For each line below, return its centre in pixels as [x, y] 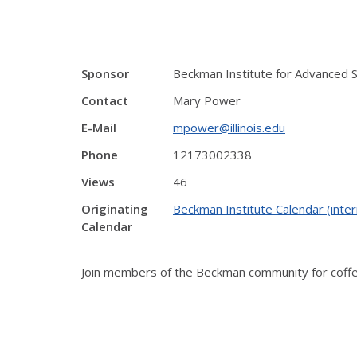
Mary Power [207, 100]
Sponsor [105, 73]
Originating [115, 209]
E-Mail [99, 127]
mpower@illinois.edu [229, 127]
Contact [105, 100]
